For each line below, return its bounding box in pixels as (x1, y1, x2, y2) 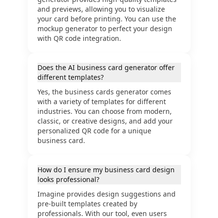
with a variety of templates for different (37, 97, 166, 106)
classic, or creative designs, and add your (37, 116, 173, 126)
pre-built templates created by (37, 199, 137, 208)
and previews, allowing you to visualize (37, 4, 165, 14)
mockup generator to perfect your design (37, 24, 172, 33)
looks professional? (37, 175, 99, 184)
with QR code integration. (37, 34, 121, 43)
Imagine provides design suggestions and (37, 189, 176, 199)
